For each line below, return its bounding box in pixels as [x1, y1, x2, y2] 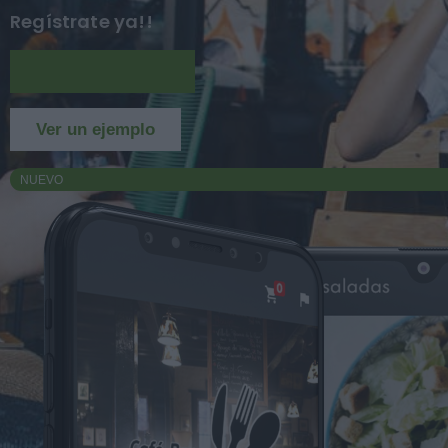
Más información [36, 62, 169, 81]
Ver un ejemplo [36, 120, 155, 139]
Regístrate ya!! [10, 9, 153, 34]
